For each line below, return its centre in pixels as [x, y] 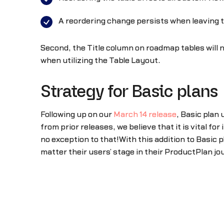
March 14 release [145, 114]
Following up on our [77, 114]
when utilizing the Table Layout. [100, 60]
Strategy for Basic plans [129, 92]
